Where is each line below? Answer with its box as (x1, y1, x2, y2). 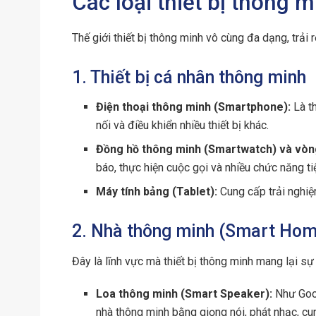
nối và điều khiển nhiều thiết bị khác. (96, 119, 269, 133)
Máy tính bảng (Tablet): (96, 185, 218, 199)
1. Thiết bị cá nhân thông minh (72, 66, 306, 87)
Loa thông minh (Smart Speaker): (96, 286, 273, 300)
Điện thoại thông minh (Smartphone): (96, 100, 291, 114)
